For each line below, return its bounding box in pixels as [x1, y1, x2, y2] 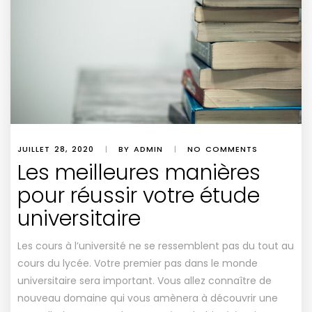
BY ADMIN [118, 143, 163, 155]
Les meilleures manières [17, 158, 260, 187]
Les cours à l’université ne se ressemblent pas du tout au [17, 239, 294, 253]
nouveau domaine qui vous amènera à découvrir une [17, 291, 278, 305]
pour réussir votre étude [17, 181, 260, 210]
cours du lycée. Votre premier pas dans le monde [17, 256, 258, 270]
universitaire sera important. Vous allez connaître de [17, 274, 272, 288]
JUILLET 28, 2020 [17, 143, 94, 155]
